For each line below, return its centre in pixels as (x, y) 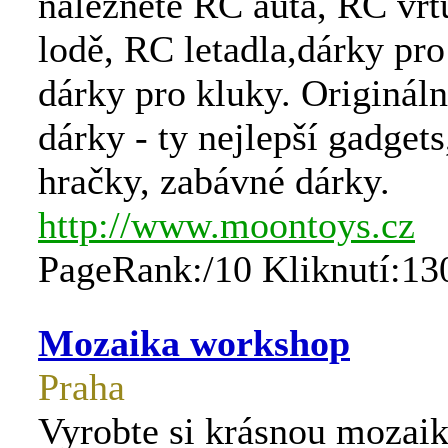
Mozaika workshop (194, 343)
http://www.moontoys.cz (226, 225)
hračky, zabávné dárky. (214, 181)
